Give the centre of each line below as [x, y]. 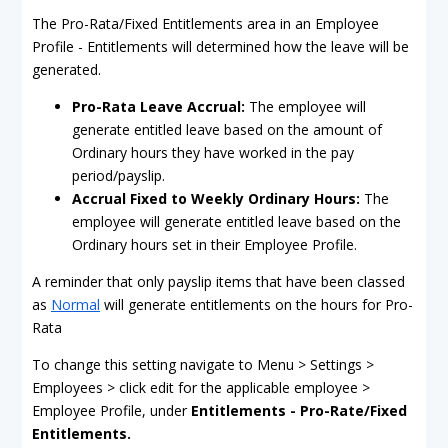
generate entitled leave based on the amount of [227, 129]
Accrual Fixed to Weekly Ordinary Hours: [216, 198]
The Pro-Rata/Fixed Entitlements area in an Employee [205, 23]
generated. [66, 69]
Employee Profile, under [111, 410]
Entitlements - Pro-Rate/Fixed [299, 410]
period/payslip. [118, 175]
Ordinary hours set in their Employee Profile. [214, 244]
